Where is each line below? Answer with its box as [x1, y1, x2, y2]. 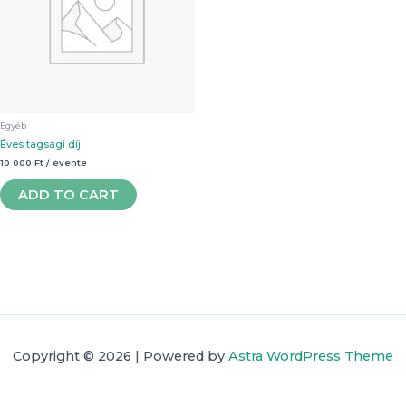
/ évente [46, 157, 87, 169]
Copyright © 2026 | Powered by [13, 348, 228, 364]
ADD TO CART [18, 186, 119, 203]
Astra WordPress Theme [228, 348, 393, 364]
